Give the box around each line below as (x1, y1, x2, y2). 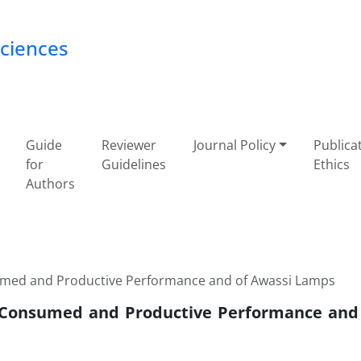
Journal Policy (193, 136, 276, 154)
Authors (25, 175, 75, 193)
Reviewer (102, 136, 157, 154)
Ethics (313, 156, 351, 173)
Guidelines (102, 156, 167, 173)
